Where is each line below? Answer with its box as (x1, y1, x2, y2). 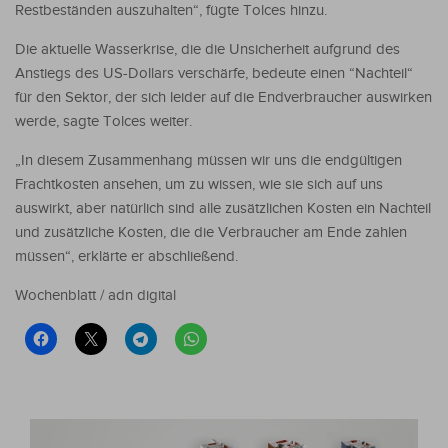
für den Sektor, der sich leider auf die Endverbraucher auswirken (15, 88, 432, 106)
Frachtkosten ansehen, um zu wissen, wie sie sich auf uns (15, 175, 383, 193)
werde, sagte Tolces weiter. (15, 112, 192, 130)
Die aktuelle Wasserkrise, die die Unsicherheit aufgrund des (15, 40, 400, 58)
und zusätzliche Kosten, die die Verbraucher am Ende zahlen (15, 223, 407, 241)
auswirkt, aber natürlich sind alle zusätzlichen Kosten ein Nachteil (15, 199, 431, 217)
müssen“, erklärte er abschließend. (15, 247, 238, 265)
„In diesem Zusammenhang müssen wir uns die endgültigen (15, 151, 402, 169)
